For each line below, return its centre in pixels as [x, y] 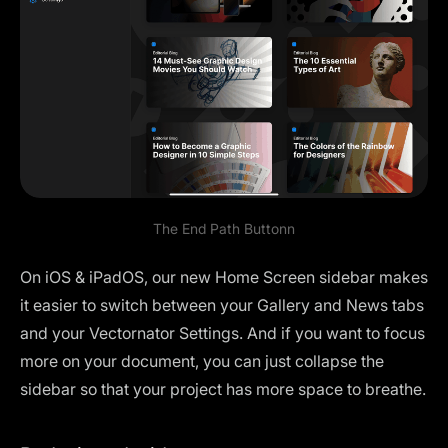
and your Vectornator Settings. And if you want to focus [222, 333]
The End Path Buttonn [224, 229]
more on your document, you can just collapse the [202, 361]
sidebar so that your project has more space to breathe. [223, 389]
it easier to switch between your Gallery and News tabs [222, 305]
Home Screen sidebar [297, 277]
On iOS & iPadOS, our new [117, 277]
